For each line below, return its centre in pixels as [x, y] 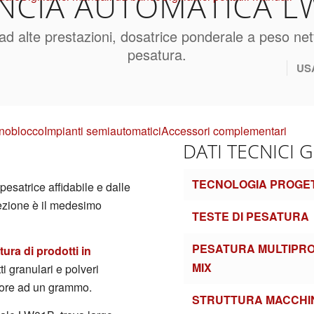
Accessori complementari [224, 131]
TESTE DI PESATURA [251, 216]
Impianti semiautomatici [103, 131]
